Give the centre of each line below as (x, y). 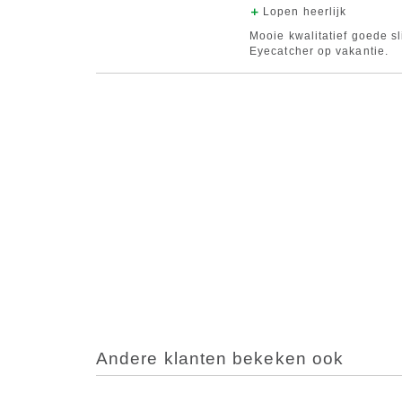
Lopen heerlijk (305, 12)
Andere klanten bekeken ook (220, 359)
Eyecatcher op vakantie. (319, 52)
